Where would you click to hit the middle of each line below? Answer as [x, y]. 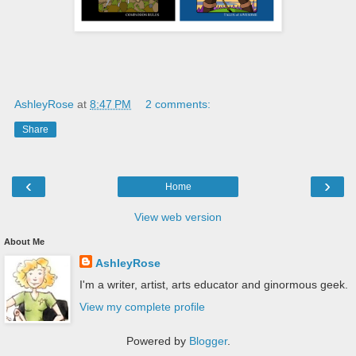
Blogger [208, 341]
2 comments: [178, 104]
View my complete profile [142, 306]
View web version [178, 217]
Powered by [157, 341]
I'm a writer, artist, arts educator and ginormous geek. [213, 285]
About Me [24, 242]
